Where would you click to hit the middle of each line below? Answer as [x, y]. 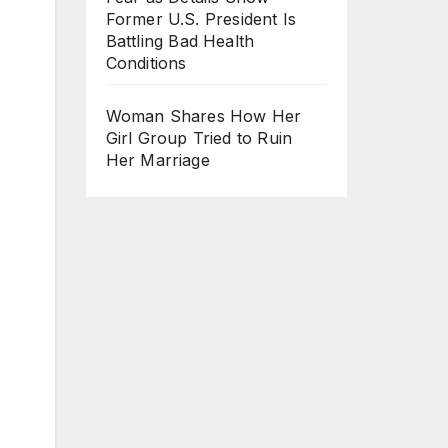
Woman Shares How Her [203, 116]
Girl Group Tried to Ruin [199, 138]
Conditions [146, 63]
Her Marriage [157, 160]
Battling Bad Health [180, 41]
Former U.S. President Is [201, 19]
